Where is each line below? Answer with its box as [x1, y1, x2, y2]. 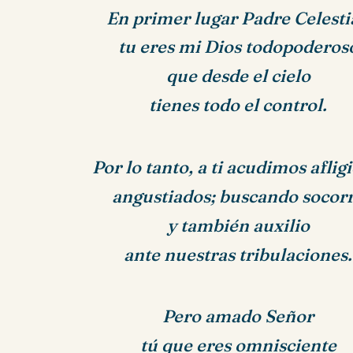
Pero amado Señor [162, 306, 314, 328]
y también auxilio [166, 214, 310, 236]
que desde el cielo [165, 65, 310, 87]
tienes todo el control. [149, 95, 328, 117]
